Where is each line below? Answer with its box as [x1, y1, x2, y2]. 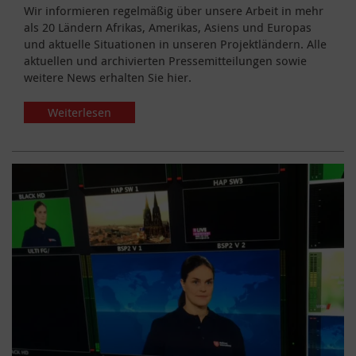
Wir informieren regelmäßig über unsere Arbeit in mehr [24, 2, 323, 18]
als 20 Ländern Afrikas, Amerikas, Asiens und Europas [24, 18, 311, 35]
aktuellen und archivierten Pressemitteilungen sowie [24, 52, 307, 68]
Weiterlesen [48, 103, 111, 120]
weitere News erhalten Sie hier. [24, 68, 192, 85]
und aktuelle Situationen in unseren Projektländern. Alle [24, 35, 327, 52]
